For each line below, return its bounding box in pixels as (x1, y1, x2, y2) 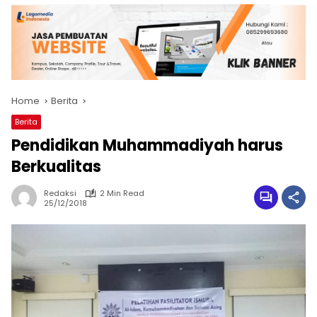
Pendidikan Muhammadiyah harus (11, 134, 283, 157)
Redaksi (44, 188, 76, 200)
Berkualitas (11, 156, 101, 178)
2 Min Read (100, 188, 144, 200)
